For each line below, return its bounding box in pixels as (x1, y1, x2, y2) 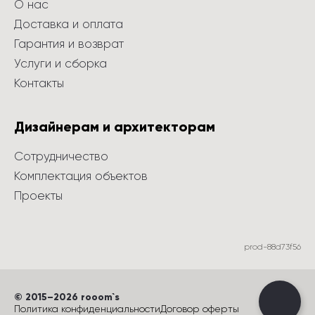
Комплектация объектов (14, 169, 148, 183)
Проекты (14, 188, 63, 202)
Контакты (14, 76, 64, 90)
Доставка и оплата (14, 17, 123, 31)
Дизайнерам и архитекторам (14, 118, 215, 135)
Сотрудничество (14, 149, 108, 163)
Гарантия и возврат (14, 37, 124, 51)
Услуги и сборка (14, 56, 107, 70)
